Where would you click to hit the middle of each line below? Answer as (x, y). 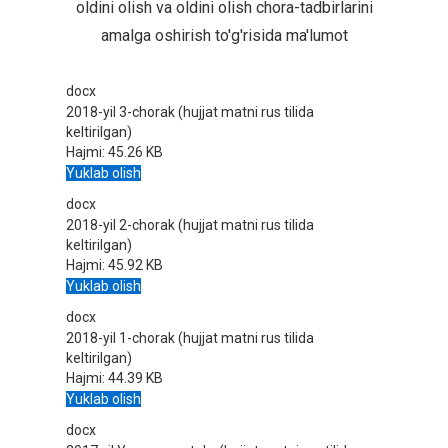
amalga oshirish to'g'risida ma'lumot (224, 35)
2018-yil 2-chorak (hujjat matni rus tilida (190, 224)
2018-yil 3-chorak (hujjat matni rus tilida (190, 111)
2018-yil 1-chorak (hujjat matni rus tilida (190, 337)
